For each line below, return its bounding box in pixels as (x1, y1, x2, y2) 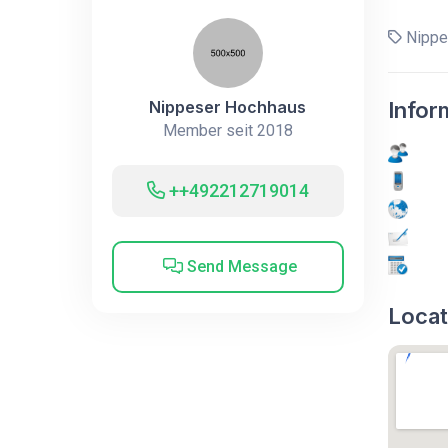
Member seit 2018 (162, 120, 293, 140)
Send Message (183, 256, 298, 276)
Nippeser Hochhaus (149, 96, 307, 117)
